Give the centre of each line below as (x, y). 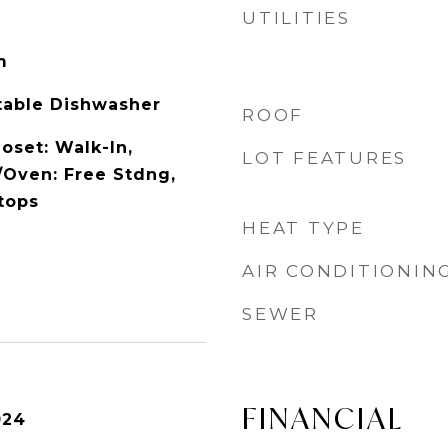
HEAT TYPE (303, 228)
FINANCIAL (323, 418)
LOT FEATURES (324, 158)
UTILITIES (296, 18)
